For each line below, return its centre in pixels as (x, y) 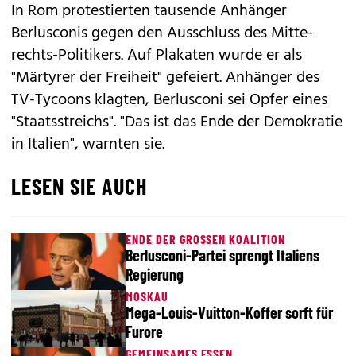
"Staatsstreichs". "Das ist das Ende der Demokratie (177, 122)
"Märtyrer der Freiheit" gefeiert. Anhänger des (165, 78)
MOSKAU (147, 296)
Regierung (155, 274)
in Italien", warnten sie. (88, 145)
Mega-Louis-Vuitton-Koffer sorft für (229, 312)
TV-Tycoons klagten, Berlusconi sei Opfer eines (169, 100)
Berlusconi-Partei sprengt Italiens (222, 255)
